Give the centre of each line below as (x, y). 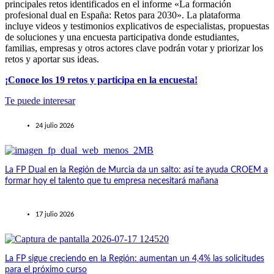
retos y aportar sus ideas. (52, 59)
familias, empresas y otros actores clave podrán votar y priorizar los (134, 48)
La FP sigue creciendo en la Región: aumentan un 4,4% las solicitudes (135, 258)
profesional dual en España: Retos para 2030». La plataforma (123, 15)
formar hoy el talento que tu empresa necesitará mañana (112, 181)
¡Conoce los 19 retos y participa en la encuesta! (101, 80)
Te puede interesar (40, 100)
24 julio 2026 (55, 125)
